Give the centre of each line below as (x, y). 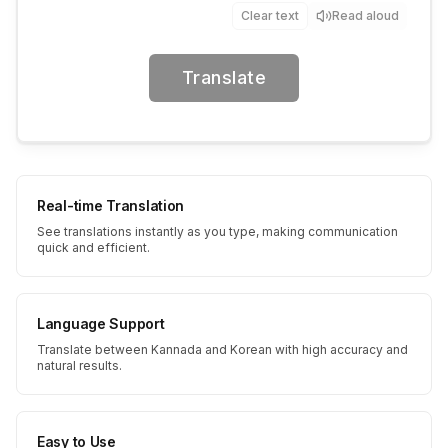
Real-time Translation (111, 205)
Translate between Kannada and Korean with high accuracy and (222, 349)
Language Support (101, 323)
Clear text (270, 15)
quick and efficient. (93, 247)
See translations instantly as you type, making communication (217, 231)
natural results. (79, 365)
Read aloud (365, 15)
